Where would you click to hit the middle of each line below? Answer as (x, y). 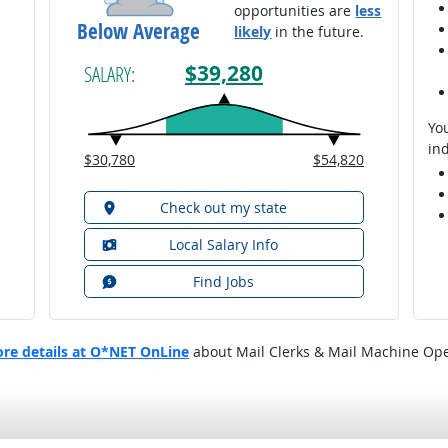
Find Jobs (224, 282)
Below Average (139, 31)
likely (253, 32)
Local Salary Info (224, 245)
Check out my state (224, 208)
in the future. (318, 32)
